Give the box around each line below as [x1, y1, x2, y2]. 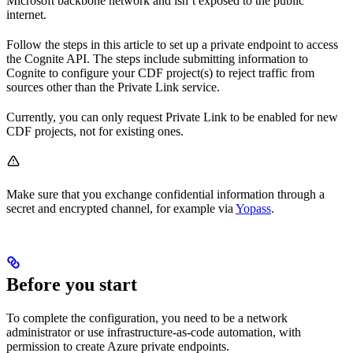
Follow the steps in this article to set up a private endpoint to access [6, 37, 338, 51]
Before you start [6, 273, 137, 295]
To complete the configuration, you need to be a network [6, 310, 288, 325]
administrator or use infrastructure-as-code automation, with [6, 325, 301, 339]
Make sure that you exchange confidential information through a [6, 187, 325, 201]
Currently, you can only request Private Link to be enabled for [6, 110, 317, 124]
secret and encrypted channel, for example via [6, 201, 236, 215]
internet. [6, 7, 46, 21]
